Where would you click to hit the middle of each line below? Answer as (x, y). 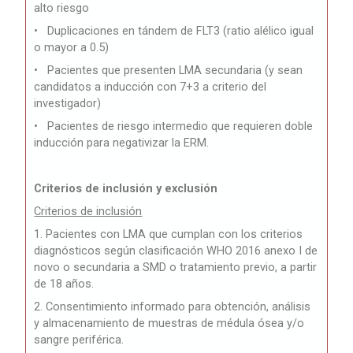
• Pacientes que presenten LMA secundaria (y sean (169, 71)
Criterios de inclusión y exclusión (126, 189)
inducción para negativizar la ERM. (122, 143)
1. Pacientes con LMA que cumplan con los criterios (169, 234)
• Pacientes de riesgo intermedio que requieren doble (174, 126)
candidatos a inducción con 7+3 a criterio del (150, 87)
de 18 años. (64, 284)
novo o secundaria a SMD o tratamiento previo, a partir (176, 268)
